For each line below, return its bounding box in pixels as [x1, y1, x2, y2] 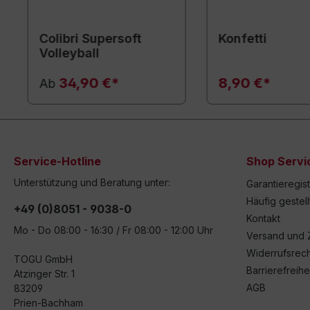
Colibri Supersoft [39, 31, 142, 46]
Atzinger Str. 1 [14, 268, 75, 280]
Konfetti [218, 31, 267, 46]
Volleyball [39, 46, 100, 60]
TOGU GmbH [14, 253, 73, 266]
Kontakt [246, 212, 280, 225]
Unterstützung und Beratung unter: [14, 176, 170, 189]
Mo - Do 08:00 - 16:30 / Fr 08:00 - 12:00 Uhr [14, 224, 213, 237]
